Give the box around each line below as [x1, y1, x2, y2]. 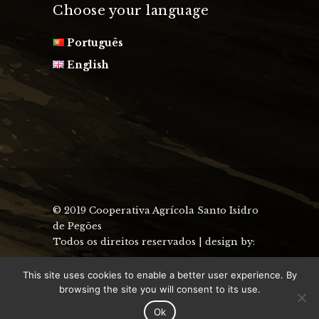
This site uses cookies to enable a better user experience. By [22, 269, 297, 281]
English [67, 58, 110, 71]
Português [67, 36, 124, 49]
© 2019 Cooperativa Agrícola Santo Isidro [53, 204, 258, 216]
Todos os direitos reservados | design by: [53, 236, 255, 248]
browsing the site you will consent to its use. [58, 283, 261, 295]
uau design [53, 251, 108, 263]
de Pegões [53, 220, 102, 232]
